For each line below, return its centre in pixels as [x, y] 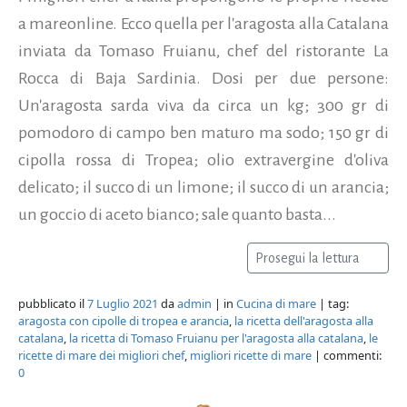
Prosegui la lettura [309, 258]
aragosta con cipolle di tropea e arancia [124, 320]
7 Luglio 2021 [123, 303]
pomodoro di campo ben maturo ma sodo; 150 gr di [203, 132]
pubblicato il [53, 303]
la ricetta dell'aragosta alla [304, 320]
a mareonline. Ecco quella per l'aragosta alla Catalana [203, 23]
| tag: [333, 303]
